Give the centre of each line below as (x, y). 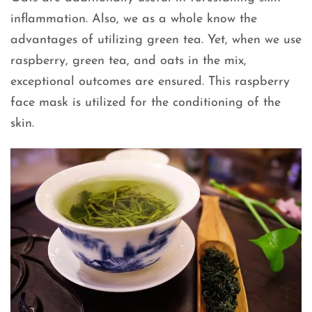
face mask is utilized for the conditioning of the (146, 103)
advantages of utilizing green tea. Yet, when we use (156, 40)
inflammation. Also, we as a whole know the (134, 19)
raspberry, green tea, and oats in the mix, (128, 61)
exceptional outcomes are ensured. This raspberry (150, 82)
